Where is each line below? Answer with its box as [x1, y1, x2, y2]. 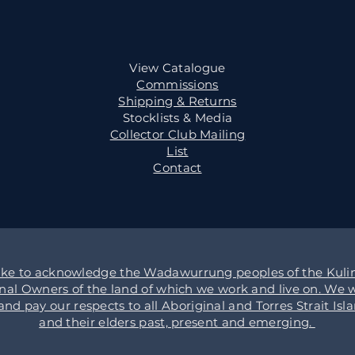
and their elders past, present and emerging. [39, 315, 315, 330]
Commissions [136, 77, 219, 92]
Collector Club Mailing [109, 127, 246, 142]
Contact [153, 160, 202, 175]
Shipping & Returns [118, 94, 237, 109]
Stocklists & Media [122, 110, 233, 125]
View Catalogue [129, 60, 226, 75]
